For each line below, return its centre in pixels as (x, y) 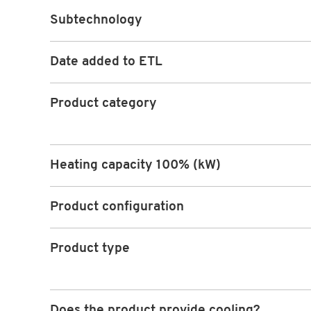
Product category (103, 104)
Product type (90, 249)
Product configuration (117, 208)
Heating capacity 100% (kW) (135, 166)
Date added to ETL (106, 62)
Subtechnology (96, 21)
